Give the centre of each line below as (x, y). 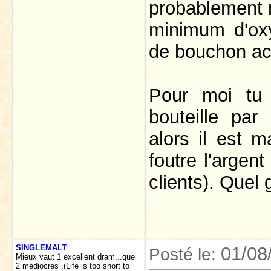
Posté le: (185, 254)
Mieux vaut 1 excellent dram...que (75, 257)
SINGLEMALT (41, 248)
